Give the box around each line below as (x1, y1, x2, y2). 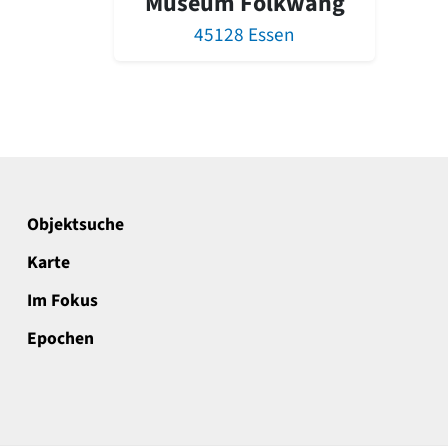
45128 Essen (194, 20, 295, 49)
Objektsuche (27, 211, 124, 237)
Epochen (27, 325, 94, 351)
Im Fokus (27, 287, 98, 313)
